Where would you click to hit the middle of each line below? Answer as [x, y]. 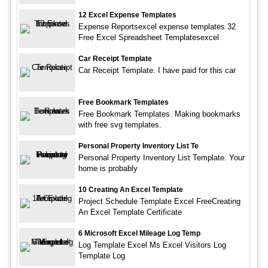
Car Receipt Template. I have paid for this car [157, 71]
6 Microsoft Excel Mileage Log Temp [139, 234]
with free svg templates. [120, 125]
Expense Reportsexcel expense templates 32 [157, 27]
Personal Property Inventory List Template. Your [161, 158]
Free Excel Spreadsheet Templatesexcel [148, 38]
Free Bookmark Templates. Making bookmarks [159, 114]
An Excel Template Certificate [130, 212]
